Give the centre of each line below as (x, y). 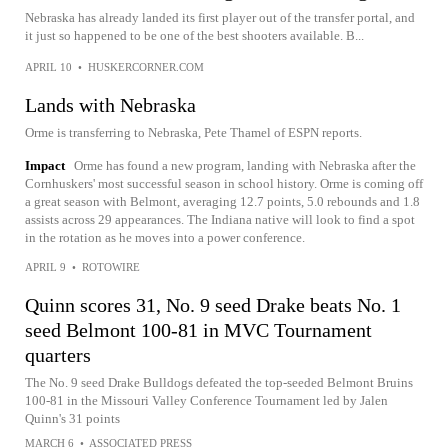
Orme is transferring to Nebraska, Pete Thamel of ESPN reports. (193, 132)
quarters (58, 355)
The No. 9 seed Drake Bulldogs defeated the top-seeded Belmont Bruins (219, 382)
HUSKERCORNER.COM (146, 67)
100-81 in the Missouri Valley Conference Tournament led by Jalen (206, 400)
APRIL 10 (48, 67)
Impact (45, 165)
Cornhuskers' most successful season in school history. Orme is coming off (224, 183)
